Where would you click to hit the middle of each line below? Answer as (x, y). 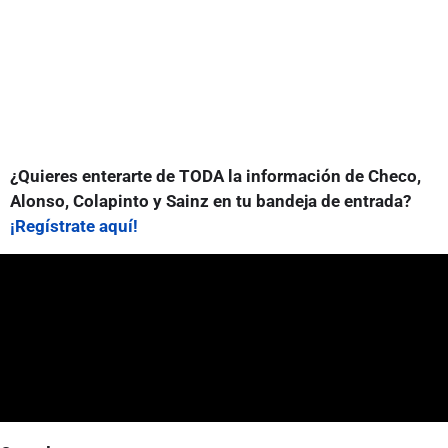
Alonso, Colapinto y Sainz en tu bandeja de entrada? (210, 200)
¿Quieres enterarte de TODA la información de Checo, (215, 175)
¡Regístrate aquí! (74, 225)
